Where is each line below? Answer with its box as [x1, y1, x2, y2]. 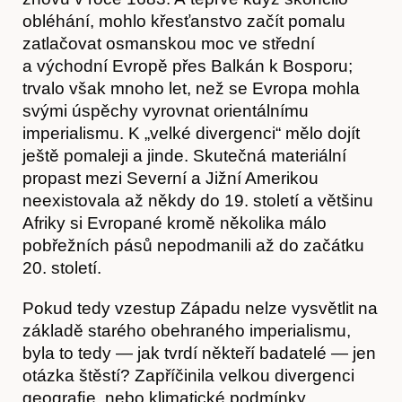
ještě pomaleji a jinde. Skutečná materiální [22, 145, 346, 165]
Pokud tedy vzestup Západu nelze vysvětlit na [22, 298, 378, 318]
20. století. [22, 258, 101, 277]
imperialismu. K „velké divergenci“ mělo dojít [22, 123, 360, 143]
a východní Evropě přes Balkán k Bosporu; [22, 56, 353, 75]
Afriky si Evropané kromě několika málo [22, 213, 327, 232]
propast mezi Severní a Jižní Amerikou [22, 168, 319, 188]
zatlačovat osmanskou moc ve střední [22, 33, 315, 53]
